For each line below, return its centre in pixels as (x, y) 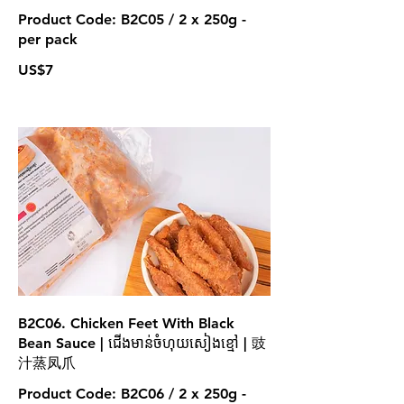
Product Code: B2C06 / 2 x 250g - (132, 393)
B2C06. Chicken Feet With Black (126, 323)
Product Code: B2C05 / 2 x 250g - (132, 19)
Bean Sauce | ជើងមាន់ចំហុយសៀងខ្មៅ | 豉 (142, 343)
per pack (48, 39)
